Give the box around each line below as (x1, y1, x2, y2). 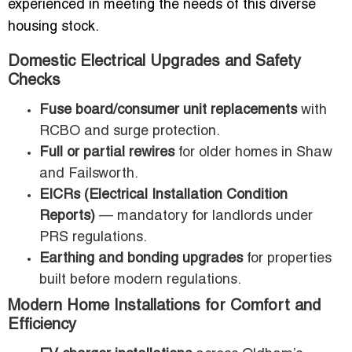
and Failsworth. (39, 167, 138, 181)
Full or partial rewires (39, 146, 174, 160)
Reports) (39, 210, 95, 224)
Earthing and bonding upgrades (39, 252, 243, 266)
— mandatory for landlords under (95, 210, 313, 224)
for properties (243, 252, 332, 266)
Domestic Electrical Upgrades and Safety (8, 55, 301, 70)
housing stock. (8, 20, 99, 35)
